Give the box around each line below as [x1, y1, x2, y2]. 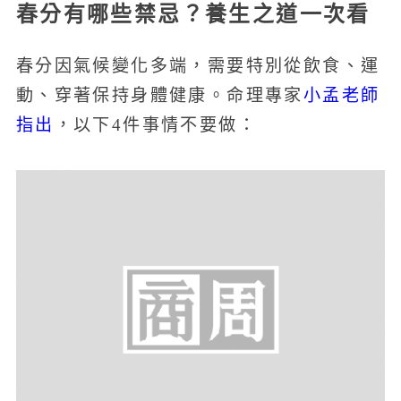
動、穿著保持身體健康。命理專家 [15, 86, 303, 106]
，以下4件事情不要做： [54, 115, 257, 135]
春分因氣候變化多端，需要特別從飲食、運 [15, 56, 380, 76]
